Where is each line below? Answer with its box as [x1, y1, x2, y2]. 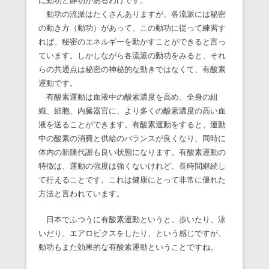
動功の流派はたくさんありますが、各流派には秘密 [38, 10, 226, 19]
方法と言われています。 [38, 189, 124, 199]
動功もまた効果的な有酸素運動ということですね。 [38, 243, 218, 252]
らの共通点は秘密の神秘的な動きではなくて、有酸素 [38, 65, 226, 74]
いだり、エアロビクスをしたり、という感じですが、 [38, 229, 226, 238]
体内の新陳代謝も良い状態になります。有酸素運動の [38, 148, 226, 157]
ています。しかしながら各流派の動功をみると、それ [38, 51, 226, 61]
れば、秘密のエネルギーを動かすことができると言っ [38, 37, 226, 47]
